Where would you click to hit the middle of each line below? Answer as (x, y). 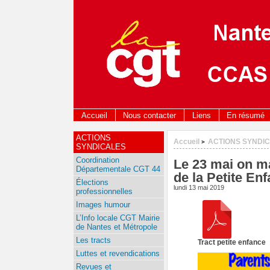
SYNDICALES (101, 147)
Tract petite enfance (232, 242)
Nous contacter (150, 115)
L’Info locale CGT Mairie (118, 218)
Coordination (98, 160)
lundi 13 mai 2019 (199, 187)
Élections (92, 182)
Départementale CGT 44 (118, 169)
